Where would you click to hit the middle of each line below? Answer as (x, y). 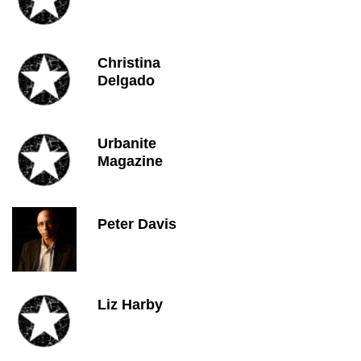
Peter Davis (137, 224)
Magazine (130, 161)
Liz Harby (130, 305)
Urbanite (127, 143)
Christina (129, 63)
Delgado (126, 81)
